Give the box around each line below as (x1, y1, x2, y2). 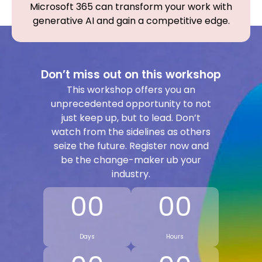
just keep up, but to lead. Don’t (61, 111, 201, 125)
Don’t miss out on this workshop (41, 67, 221, 82)
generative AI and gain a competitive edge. (32, 14, 230, 27)
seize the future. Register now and (53, 139, 209, 153)
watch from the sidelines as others (51, 125, 211, 139)
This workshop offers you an (67, 83, 195, 96)
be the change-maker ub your (61, 153, 201, 167)
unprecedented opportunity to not (51, 97, 211, 111)
